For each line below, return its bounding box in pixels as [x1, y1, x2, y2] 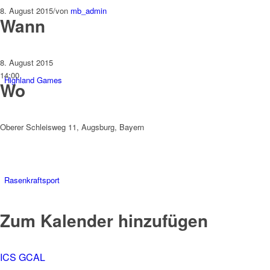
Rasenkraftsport [4, 174, 60, 186]
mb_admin [71, 5, 107, 16]
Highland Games [4, 74, 62, 86]
